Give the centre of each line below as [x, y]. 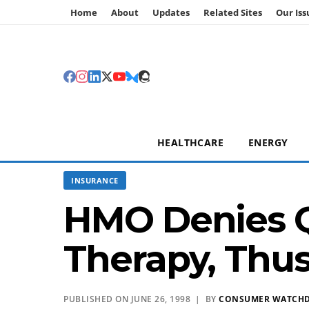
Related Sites [233, 12]
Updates [171, 12]
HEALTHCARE [190, 142]
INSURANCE [95, 180]
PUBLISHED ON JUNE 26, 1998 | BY [141, 299]
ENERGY [268, 142]
